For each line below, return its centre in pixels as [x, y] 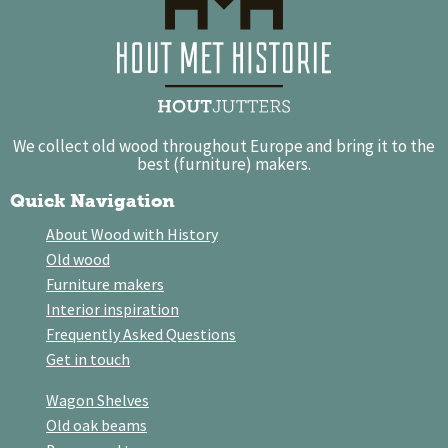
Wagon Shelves [97, 400]
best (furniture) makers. [224, 164]
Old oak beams [96, 425]
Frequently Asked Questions [141, 334]
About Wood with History [132, 234]
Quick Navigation [92, 201]
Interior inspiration [112, 309]
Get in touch [88, 359]
